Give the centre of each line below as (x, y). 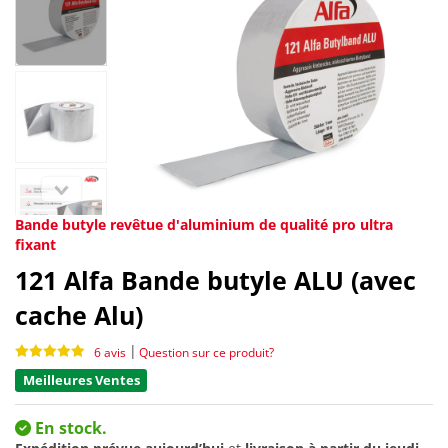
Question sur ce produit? (206, 352)
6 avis (110, 352)
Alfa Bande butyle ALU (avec (240, 280)
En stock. (69, 428)
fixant (35, 245)
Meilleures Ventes (81, 380)
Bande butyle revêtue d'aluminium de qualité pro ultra (204, 225)
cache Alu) (79, 315)
